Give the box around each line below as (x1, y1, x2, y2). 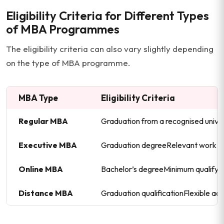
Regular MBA (18, 116, 68, 126)
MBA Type (18, 92, 58, 103)
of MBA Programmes (6, 21, 119, 36)
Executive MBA (18, 140, 77, 150)
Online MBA (18, 164, 63, 174)
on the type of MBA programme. (6, 57, 130, 68)
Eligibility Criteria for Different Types (6, 8, 209, 23)
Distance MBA (18, 188, 73, 198)
